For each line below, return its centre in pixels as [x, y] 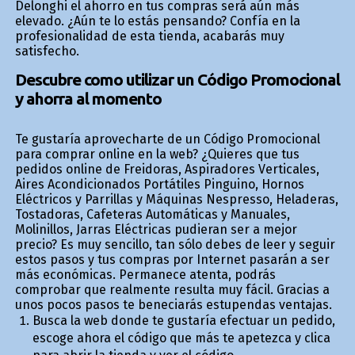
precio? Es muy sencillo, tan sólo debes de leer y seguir [175, 244]
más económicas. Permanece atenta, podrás [145, 274]
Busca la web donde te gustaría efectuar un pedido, [183, 320]
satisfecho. [47, 51]
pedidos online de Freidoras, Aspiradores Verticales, [167, 169]
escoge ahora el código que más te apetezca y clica [181, 338]
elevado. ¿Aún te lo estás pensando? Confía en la [157, 21]
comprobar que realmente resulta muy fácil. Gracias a [172, 289]
